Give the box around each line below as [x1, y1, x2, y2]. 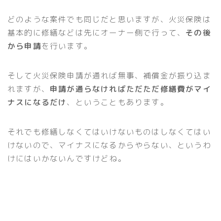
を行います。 [41, 40, 93, 51]
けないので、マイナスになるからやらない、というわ [7, 139, 211, 150]
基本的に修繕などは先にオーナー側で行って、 [7, 27, 186, 38]
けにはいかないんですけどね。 [7, 152, 126, 164]
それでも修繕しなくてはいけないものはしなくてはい [7, 126, 211, 137]
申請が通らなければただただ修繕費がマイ [50, 83, 211, 94]
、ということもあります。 [67, 96, 169, 108]
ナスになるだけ [7, 96, 67, 108]
